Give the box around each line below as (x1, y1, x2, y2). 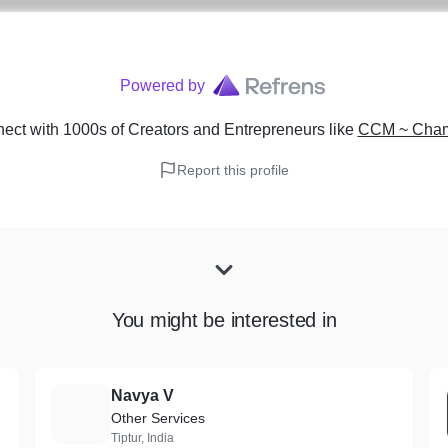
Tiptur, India (110, 431, 174, 445)
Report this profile (177, 162, 289, 178)
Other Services (110, 410, 205, 426)
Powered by (119, 77, 205, 94)
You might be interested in (111, 309, 337, 331)
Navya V (110, 387, 174, 404)
